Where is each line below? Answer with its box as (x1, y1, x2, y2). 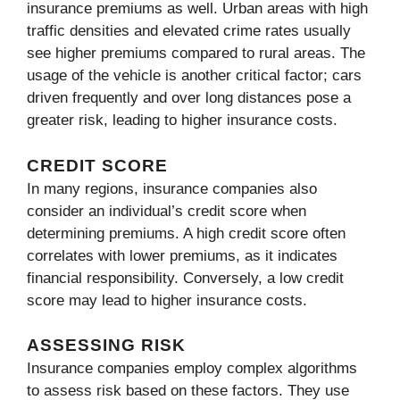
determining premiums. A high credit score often (27, 224, 346, 242)
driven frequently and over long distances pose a (27, 89, 351, 107)
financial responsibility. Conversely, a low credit (27, 269, 344, 287)
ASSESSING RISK (27, 336, 186, 355)
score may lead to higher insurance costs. (27, 291, 307, 309)
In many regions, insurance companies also (27, 179, 317, 197)
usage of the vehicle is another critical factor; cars (27, 67, 362, 85)
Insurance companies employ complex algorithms (27, 360, 357, 378)
